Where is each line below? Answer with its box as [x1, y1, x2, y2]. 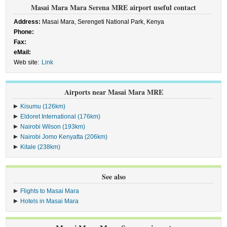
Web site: [14, 59, 40, 66]
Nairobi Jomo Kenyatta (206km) [20, 133, 108, 140]
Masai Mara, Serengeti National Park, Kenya [41, 18, 165, 25]
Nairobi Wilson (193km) [20, 123, 86, 130]
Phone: [14, 28, 34, 35]
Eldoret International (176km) [20, 113, 101, 120]
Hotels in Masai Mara [20, 198, 79, 205]
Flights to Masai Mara [20, 187, 80, 195]
